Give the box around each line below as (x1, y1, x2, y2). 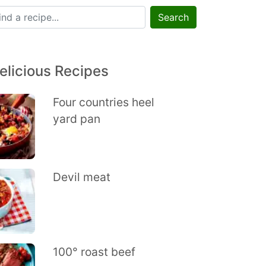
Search (158, 11, 189, 23)
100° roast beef (52, 245, 135, 259)
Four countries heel (52, 95, 154, 109)
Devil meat (52, 170, 110, 184)
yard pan (52, 112, 100, 126)
